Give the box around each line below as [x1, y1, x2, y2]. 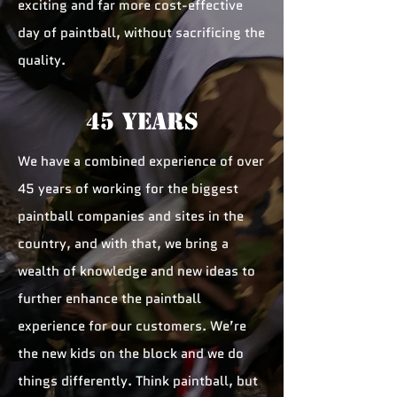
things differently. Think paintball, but [18, 371, 258, 391]
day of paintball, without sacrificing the [18, 23, 265, 43]
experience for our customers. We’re [18, 316, 246, 336]
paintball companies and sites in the [18, 206, 244, 226]
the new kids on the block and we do [18, 344, 244, 363]
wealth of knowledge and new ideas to [18, 261, 255, 281]
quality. [18, 51, 66, 70]
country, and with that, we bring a [18, 234, 229, 253]
